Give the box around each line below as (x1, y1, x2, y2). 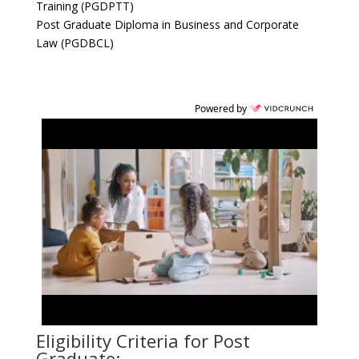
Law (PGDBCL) (35, 35, 114, 50)
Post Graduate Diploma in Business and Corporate (35, 17, 299, 32)
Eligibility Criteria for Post (35, 329, 250, 353)
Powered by (194, 102, 249, 115)
